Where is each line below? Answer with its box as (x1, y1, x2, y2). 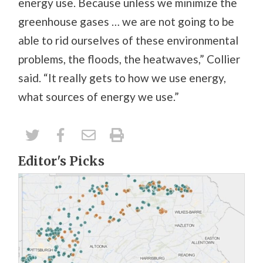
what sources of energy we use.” (18, 90, 180, 104)
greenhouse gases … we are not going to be (18, 15, 235, 29)
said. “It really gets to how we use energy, (18, 71, 227, 85)
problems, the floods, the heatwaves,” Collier (18, 52, 241, 66)
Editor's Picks (18, 154, 105, 170)
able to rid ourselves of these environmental (18, 33, 239, 48)
